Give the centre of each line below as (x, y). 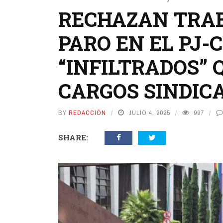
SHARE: (73, 137)
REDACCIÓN (87, 113)
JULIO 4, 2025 (149, 113)
